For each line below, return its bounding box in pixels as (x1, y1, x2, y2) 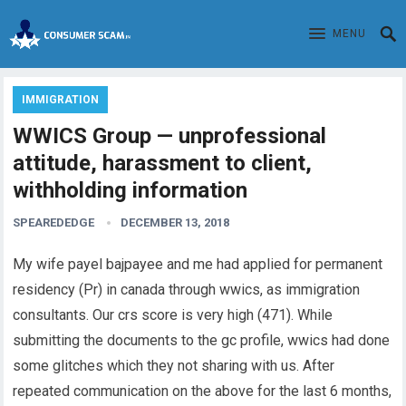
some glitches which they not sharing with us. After (13, 357, 335, 374)
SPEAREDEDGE (13, 216, 95, 229)
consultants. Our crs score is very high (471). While (13, 306, 333, 324)
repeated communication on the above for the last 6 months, (13, 382, 392, 400)
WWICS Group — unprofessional (13, 123, 327, 149)
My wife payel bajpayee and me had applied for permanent (13, 256, 383, 273)
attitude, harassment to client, (13, 150, 313, 176)
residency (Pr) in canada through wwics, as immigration (13, 281, 361, 298)
